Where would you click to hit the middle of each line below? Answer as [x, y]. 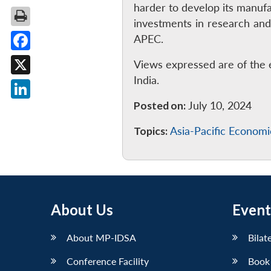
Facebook [44, 60]
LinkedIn [41, 108]
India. [146, 80]
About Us [82, 209]
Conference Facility [108, 261]
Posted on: [159, 105]
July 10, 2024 [218, 105]
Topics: [150, 131]
